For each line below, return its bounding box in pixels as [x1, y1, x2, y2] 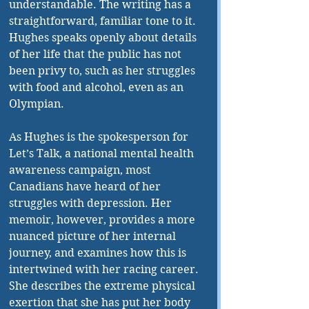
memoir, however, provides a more [9, 213, 198, 227]
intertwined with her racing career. [9, 263, 201, 277]
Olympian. [9, 97, 67, 111]
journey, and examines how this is [9, 246, 189, 260]
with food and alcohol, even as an [9, 81, 186, 94]
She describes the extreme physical [9, 279, 198, 293]
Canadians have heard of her [9, 180, 163, 194]
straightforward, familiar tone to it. [9, 14, 199, 28]
